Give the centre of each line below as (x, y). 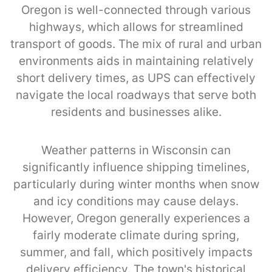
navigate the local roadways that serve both (136, 95)
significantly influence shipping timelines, (136, 167)
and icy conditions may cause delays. (136, 201)
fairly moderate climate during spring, (136, 235)
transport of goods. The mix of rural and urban (136, 44)
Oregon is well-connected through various (136, 10)
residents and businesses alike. (136, 112)
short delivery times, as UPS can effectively (136, 78)
